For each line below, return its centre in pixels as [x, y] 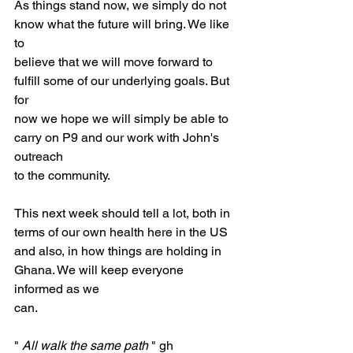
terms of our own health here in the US [121, 232]
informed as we [57, 289]
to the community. [62, 175]
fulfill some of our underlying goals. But [123, 81]
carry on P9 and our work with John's [118, 137]
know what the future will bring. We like [123, 24]
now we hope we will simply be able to [123, 119]
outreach [39, 156]
